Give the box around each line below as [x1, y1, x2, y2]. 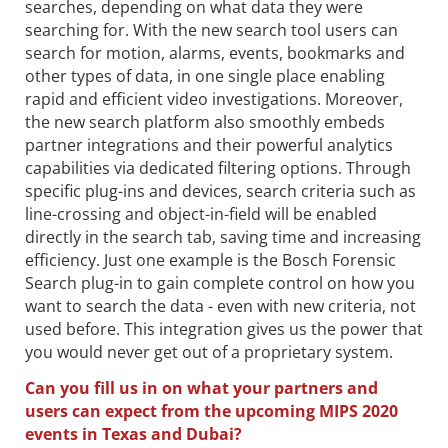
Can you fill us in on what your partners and [25, 376, 378, 399]
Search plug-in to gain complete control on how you [25, 271, 415, 294]
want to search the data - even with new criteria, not [25, 294, 416, 317]
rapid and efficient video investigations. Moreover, [25, 87, 403, 110]
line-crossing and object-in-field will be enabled [25, 202, 377, 225]
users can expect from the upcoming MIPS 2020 [25, 399, 398, 422]
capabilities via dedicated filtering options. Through [25, 156, 411, 179]
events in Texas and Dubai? [25, 422, 242, 445]
